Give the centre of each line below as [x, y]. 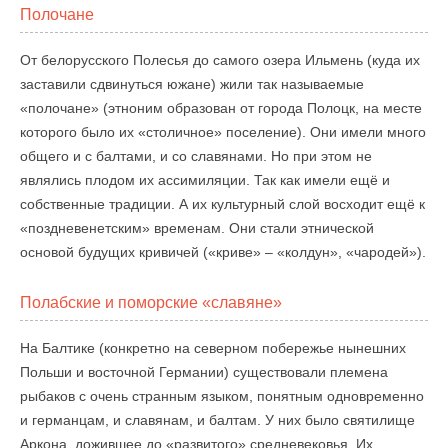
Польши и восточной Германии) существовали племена [204, 372]
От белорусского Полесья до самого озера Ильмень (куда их [220, 60]
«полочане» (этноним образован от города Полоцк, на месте [221, 108]
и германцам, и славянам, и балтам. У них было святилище [217, 420]
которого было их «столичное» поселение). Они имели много [223, 132]
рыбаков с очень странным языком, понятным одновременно [222, 396]
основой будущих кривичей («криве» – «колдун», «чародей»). [223, 252]
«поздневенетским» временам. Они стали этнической [197, 228]
